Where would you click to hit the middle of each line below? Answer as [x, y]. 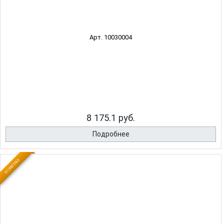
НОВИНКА [12, 166]
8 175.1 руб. [111, 118]
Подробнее [111, 134]
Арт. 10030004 [111, 37]
